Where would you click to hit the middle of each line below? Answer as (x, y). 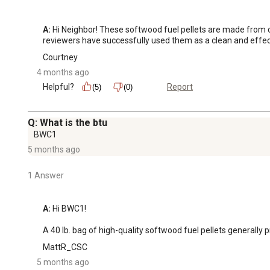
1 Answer (46, 175)
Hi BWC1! (68, 208)
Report (180, 87)
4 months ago (63, 72)
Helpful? (58, 86)
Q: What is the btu (67, 122)
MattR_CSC (65, 247)
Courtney (60, 57)
